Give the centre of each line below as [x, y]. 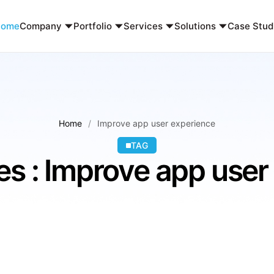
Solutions [195, 26]
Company [40, 26]
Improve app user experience [156, 123]
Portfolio [92, 26]
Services [143, 26]
